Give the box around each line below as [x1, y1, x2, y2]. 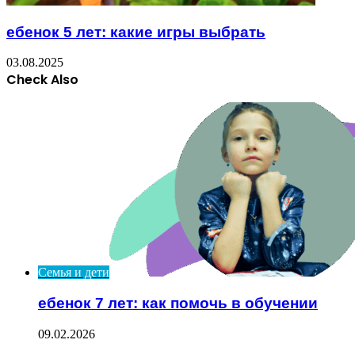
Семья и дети [38, 265, 109, 280]
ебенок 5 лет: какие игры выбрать [6, 23, 265, 40]
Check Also [6, 71, 78, 90]
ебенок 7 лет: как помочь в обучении [38, 294, 318, 311]
